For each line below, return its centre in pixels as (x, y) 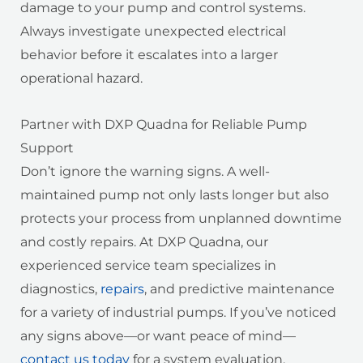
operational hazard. (81, 79)
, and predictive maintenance (239, 289)
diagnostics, (60, 289)
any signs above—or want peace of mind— (158, 336)
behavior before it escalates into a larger (149, 55)
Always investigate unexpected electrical (153, 32)
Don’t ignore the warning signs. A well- (145, 172)
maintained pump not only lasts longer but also (175, 195)
